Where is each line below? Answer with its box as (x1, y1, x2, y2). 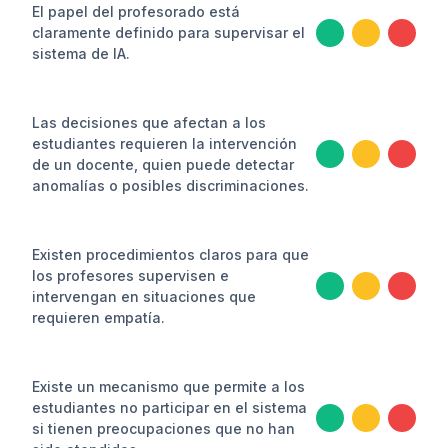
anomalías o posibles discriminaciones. (32, 177, 309, 194)
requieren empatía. (32, 309, 165, 326)
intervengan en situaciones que (32, 288, 256, 305)
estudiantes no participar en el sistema (32, 399, 307, 416)
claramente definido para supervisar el (32, 24, 305, 41)
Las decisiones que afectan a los (32, 114, 266, 131)
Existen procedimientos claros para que (32, 246, 309, 263)
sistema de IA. (32, 45, 130, 62)
